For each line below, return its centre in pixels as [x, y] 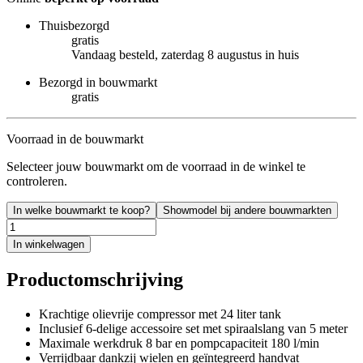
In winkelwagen [49, 244]
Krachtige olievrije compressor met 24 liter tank [160, 314]
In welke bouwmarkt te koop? [81, 210]
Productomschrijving [95, 279]
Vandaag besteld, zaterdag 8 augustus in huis [185, 54]
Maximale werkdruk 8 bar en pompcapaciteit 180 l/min [179, 343]
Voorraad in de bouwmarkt [75, 139]
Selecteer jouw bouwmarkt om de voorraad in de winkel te [156, 166]
